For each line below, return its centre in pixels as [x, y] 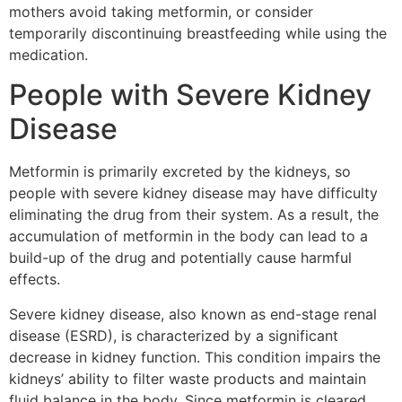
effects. [35, 280]
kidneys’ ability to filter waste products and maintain [188, 378]
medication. [48, 54]
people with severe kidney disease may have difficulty [193, 193]
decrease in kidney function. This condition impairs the [195, 357]
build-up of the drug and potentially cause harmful [180, 258]
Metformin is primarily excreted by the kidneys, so [180, 172]
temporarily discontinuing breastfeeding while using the [198, 33]
